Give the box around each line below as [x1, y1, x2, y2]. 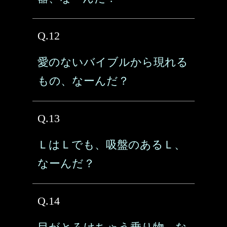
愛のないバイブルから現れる [37, 56, 188, 68]
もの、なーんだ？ [37, 74, 129, 87]
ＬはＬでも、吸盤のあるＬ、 [37, 138, 185, 151]
